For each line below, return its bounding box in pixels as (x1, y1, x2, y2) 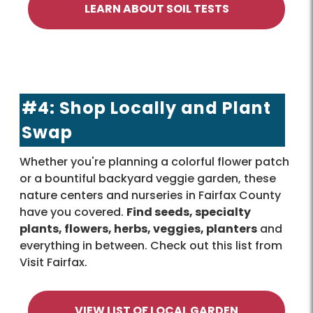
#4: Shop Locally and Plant (22, 96, 271, 119)
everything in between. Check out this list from (20, 237, 282, 254)
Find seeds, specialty (126, 203, 251, 220)
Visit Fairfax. (20, 254, 87, 270)
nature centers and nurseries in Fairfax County (20, 187, 281, 203)
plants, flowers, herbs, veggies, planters (20, 220, 257, 237)
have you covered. (20, 203, 126, 220)
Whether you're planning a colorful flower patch (20, 153, 289, 170)
